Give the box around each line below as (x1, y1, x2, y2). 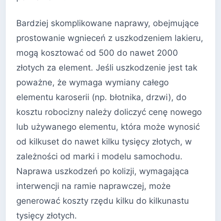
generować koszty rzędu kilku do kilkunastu (16, 196, 189, 206)
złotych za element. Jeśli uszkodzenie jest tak (16, 63, 197, 73)
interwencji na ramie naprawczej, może (16, 181, 171, 191)
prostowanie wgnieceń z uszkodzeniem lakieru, (16, 33, 203, 43)
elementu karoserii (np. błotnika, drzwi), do (16, 92, 186, 103)
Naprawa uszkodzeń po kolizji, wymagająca (16, 166, 189, 177)
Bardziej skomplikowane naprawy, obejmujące (16, 18, 199, 29)
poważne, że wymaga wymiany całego (16, 77, 169, 88)
